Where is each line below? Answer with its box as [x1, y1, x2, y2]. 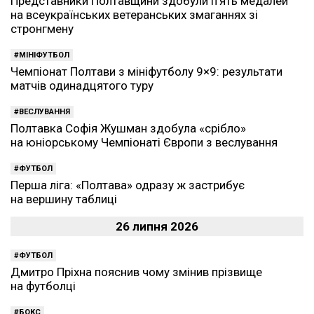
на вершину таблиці [11, 192, 117, 206]
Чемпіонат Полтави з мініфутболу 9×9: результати [11, 64, 282, 78]
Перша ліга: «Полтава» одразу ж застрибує [11, 178, 245, 192]
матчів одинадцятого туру [11, 78, 153, 93]
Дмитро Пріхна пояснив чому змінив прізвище [11, 265, 262, 279]
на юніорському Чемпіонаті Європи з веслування [11, 135, 278, 149]
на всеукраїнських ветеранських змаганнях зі [11, 8, 258, 22]
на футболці [11, 279, 76, 293]
